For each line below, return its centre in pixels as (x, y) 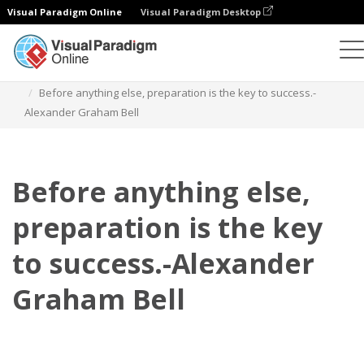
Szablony (135, 73)
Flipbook (74, 73)
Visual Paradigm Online (65, 12)
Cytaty (191, 73)
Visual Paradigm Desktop (202, 12)
